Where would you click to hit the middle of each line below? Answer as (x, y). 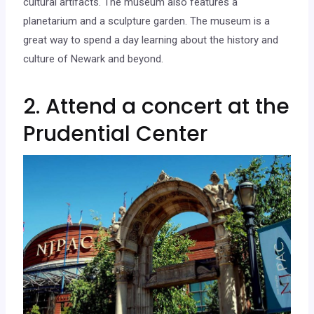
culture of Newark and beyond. (94, 59)
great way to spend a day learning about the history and (151, 40)
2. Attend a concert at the (157, 106)
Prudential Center (116, 134)
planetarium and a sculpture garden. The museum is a (147, 21)
